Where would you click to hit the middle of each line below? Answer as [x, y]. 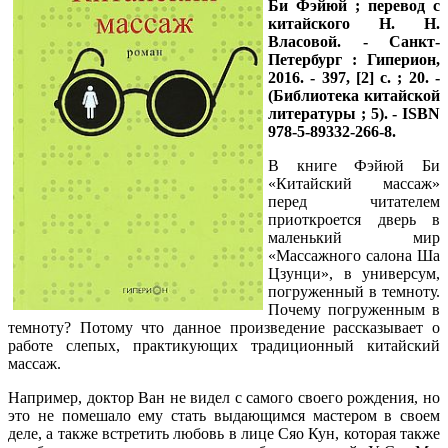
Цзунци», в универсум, [354, 273]
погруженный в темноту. [354, 291]
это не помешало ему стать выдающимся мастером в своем [224, 415]
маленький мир [354, 237]
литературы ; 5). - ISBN [354, 113]
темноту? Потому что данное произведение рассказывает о [224, 327]
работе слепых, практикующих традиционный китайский [224, 345]
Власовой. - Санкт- [354, 41]
